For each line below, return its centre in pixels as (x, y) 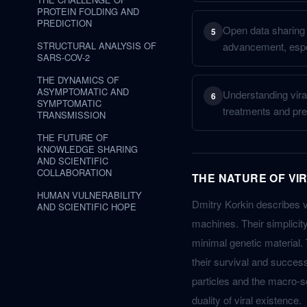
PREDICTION (64, 23)
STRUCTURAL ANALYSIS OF (97, 46)
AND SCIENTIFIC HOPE (87, 207)
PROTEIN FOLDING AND (88, 11)
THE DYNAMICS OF (78, 80)
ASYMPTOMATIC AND (83, 91)
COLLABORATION (74, 172)
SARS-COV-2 (63, 57)
